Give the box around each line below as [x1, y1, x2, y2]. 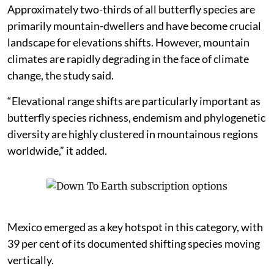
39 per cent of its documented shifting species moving [7, 236, 260, 250]
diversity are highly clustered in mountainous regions [7, 127, 258, 141]
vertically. [7, 253, 54, 267]
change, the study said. [7, 68, 114, 82]
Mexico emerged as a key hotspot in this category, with [7, 220, 263, 234]
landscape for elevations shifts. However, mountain [7, 35, 250, 49]
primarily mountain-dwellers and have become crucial [7, 18, 261, 32]
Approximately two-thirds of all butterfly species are [7, 2, 255, 16]
